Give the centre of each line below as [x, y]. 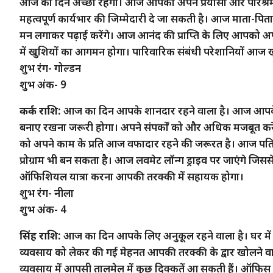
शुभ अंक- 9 [43, 84]
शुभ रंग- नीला [47, 193]
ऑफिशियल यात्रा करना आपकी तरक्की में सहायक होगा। [132, 176]
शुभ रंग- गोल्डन [50, 68]
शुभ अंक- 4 [43, 209]
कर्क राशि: [40, 110]
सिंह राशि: [40, 235]
